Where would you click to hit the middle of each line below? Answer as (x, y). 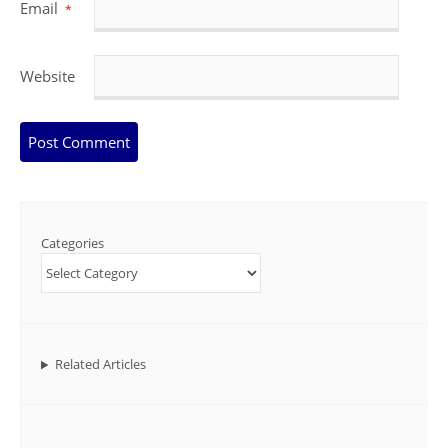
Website (47, 75)
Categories (72, 243)
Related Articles (100, 364)
